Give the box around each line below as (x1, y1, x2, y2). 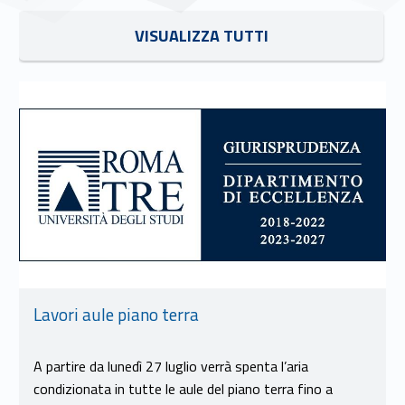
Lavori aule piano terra (33, 301, 199, 328)
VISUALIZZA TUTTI (134, 23, 268, 48)
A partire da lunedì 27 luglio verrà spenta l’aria (33, 355, 308, 378)
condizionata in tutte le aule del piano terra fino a (33, 378, 333, 400)
